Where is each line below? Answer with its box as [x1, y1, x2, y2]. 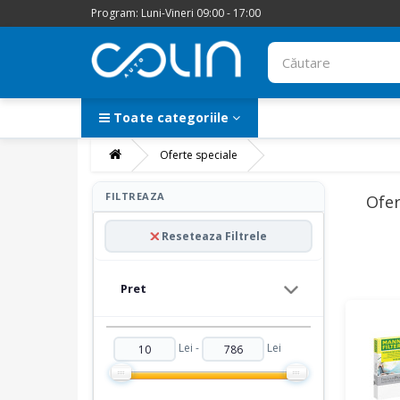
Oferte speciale [160, 147, 237, 162]
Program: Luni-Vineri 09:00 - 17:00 [91, 5, 261, 21]
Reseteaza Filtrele [161, 228, 267, 244]
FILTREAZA [105, 189, 165, 203]
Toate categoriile [110, 109, 232, 126]
